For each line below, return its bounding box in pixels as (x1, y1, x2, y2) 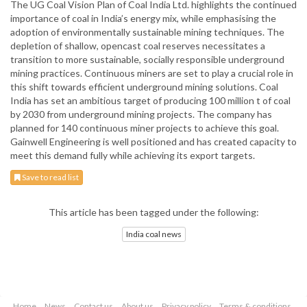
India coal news (125, 228, 182, 239)
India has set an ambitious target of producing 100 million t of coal (10, 95, 291, 107)
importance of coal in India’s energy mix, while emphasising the (10, 12, 276, 25)
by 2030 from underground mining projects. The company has (10, 108, 272, 121)
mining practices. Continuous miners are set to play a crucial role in (10, 67, 293, 79)
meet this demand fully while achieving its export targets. (10, 149, 255, 162)
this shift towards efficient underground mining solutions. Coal (10, 81, 278, 93)
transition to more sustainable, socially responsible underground (10, 53, 284, 66)
